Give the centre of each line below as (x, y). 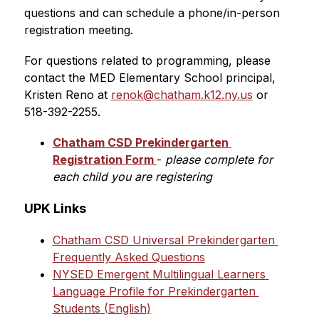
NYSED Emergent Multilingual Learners (159, 274)
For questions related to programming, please (147, 61)
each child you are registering (132, 177)
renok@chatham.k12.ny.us (182, 95)
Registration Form (104, 159)
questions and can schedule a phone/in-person (152, 13)
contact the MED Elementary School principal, (150, 78)
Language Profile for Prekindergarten (154, 291)
